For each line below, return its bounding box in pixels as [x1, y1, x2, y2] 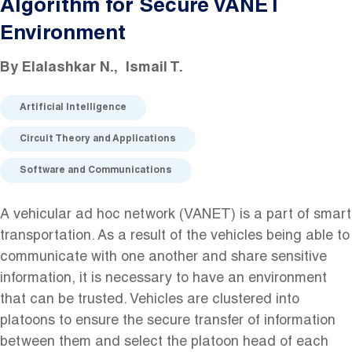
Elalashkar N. [22, 60, 114, 75]
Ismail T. [126, 60, 183, 75]
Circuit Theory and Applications [20, 134, 176, 144]
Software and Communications [20, 165, 172, 175]
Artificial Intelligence [20, 102, 126, 112]
